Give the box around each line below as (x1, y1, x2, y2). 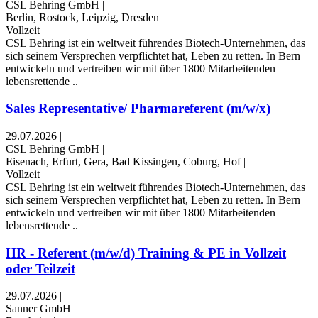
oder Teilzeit (6, 261, 75, 276)
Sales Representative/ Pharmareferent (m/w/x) (6, 101, 270, 116)
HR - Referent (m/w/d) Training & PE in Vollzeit (6, 245, 286, 261)
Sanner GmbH (6, 302, 71, 315)
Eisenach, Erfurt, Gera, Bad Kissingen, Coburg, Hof (6, 155, 241, 168)
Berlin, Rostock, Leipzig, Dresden (6, 11, 159, 23)
